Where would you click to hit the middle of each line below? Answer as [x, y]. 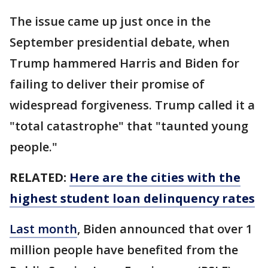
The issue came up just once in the [110, 21]
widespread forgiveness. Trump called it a [132, 105]
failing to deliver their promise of [107, 84]
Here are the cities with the [155, 177]
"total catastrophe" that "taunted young [129, 126]
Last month [43, 229]
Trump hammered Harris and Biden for [124, 63]
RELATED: [38, 177]
